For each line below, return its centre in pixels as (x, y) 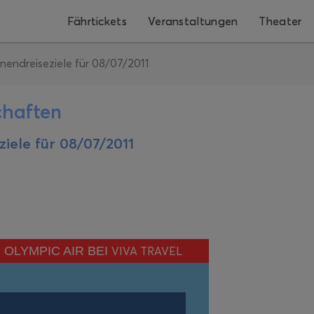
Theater (280, 21)
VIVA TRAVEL (146, 251)
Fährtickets (97, 21)
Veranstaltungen (193, 21)
